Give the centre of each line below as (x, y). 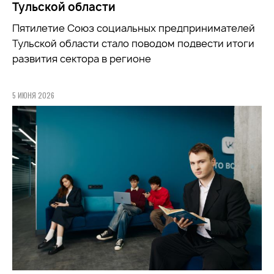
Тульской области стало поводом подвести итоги (133, 43)
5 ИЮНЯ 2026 (33, 95)
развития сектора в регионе (82, 58)
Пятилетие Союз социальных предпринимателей (134, 28)
